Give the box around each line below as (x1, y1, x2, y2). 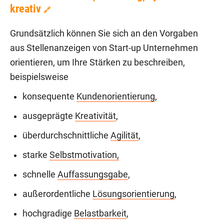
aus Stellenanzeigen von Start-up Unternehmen (10, 43, 198, 53)
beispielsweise (10, 72, 68, 82)
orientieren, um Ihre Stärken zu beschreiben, (10, 57, 185, 68)
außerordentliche (22, 189, 92, 199)
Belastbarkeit (74, 208, 126, 219)
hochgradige (22, 208, 74, 219)
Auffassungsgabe (57, 169, 128, 180)
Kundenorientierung (76, 91, 155, 102)
